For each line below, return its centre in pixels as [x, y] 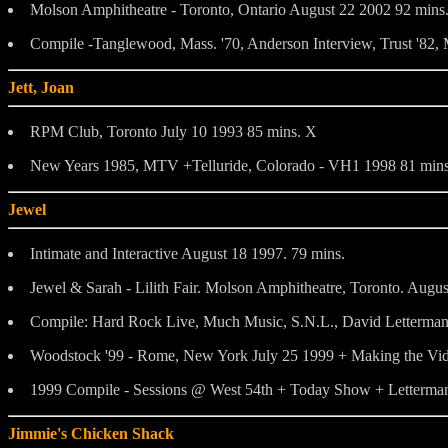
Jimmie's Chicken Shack [91, 433]
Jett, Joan [41, 87]
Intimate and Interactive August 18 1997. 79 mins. [187, 253]
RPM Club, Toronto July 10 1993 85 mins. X [173, 131]
